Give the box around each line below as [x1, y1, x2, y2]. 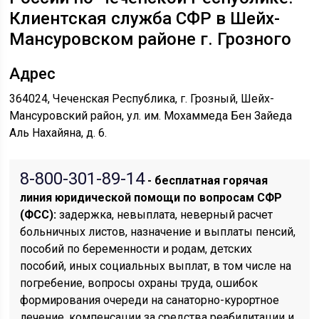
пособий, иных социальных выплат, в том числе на [20, 259, 292, 273]
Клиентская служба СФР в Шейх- [9, 9, 281, 28]
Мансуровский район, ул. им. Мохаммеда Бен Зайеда [9, 109, 293, 122]
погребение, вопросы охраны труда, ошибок [20, 276, 258, 290]
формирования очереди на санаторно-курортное [20, 293, 280, 307]
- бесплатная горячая [145, 174, 268, 187]
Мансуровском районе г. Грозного [9, 29, 292, 49]
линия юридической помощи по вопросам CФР [20, 191, 283, 204]
